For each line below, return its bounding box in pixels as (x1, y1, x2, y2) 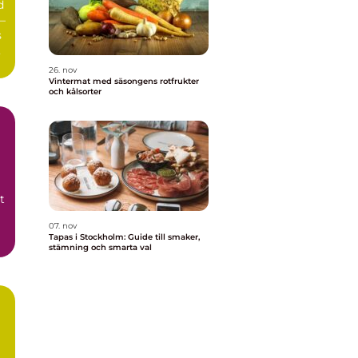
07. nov (49, 221, 77, 231)
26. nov (49, 65, 77, 75)
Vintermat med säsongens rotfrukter (49, 76, 199, 86)
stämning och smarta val (49, 242, 152, 253)
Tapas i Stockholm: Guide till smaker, (49, 232, 200, 242)
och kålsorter (49, 86, 101, 97)
